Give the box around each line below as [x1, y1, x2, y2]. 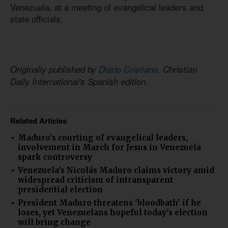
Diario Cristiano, [99, 63, 163, 76]
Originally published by [10, 63, 99, 76]
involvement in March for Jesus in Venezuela [18, 142, 201, 152]
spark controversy [18, 152, 92, 162]
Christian [163, 63, 197, 76]
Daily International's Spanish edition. [10, 75, 148, 88]
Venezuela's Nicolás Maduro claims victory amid [18, 165, 214, 175]
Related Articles [10, 115, 67, 126]
